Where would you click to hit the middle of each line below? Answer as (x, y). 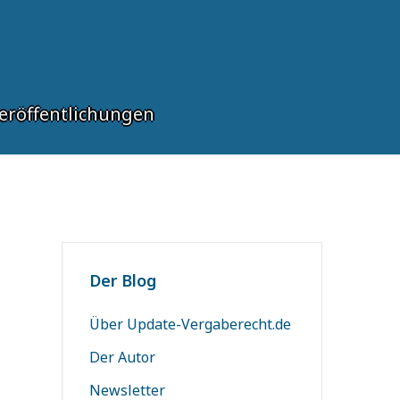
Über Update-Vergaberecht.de (190, 324)
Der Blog (122, 280)
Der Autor (122, 357)
